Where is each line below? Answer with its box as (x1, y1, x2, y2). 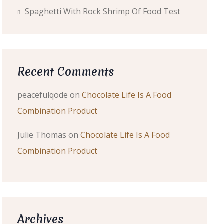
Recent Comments (17, 64, 114, 80)
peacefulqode (17, 89, 68, 100)
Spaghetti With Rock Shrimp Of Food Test (24, 6, 180, 17)
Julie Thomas (17, 129, 66, 140)
